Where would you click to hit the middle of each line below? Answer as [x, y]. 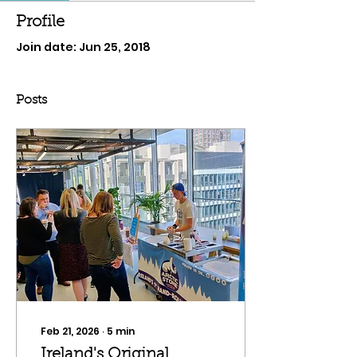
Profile [40, 22]
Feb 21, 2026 [70, 331]
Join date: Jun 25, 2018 [83, 47]
